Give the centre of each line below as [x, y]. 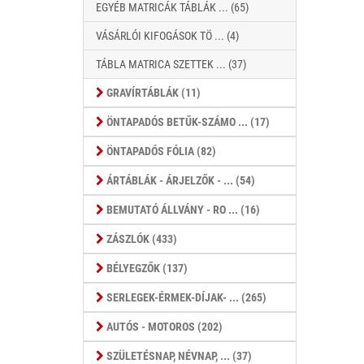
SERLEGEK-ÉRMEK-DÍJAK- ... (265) [185, 297]
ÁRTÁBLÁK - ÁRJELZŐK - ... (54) [180, 180]
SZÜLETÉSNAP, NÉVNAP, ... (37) [178, 356]
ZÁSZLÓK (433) [141, 239]
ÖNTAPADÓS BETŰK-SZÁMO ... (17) [187, 122]
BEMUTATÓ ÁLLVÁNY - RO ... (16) [182, 210]
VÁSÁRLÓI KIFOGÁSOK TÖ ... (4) [167, 36]
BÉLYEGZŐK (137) [146, 268]
